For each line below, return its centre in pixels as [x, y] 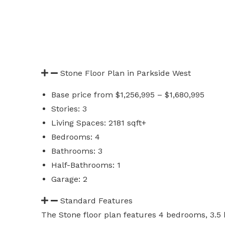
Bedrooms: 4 [76, 137]
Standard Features [96, 201]
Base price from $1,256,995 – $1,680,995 [128, 95]
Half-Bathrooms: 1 [86, 165]
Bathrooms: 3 [77, 151]
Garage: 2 [69, 179]
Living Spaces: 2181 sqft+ [99, 123]
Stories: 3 [69, 109]
